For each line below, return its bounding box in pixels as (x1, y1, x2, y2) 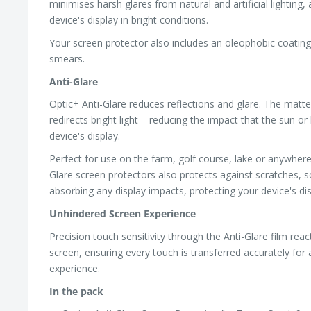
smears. (49, 51, 87, 65)
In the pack (49, 284, 103, 298)
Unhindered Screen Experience (49, 206, 196, 220)
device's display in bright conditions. (49, 12, 208, 26)
